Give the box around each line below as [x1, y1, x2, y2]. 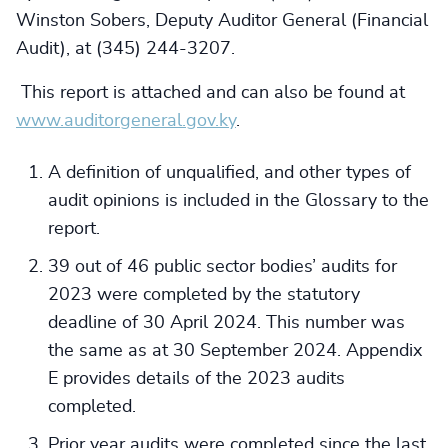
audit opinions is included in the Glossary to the [48, 192, 429, 210]
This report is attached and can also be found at [16, 84, 405, 102]
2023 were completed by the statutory [48, 286, 360, 304]
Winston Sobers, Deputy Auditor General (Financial [16, 12, 428, 30]
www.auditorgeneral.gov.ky [16, 112, 236, 130]
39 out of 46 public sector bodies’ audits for [48, 258, 397, 276]
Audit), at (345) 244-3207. [16, 40, 240, 58]
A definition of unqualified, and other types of [48, 164, 411, 182]
